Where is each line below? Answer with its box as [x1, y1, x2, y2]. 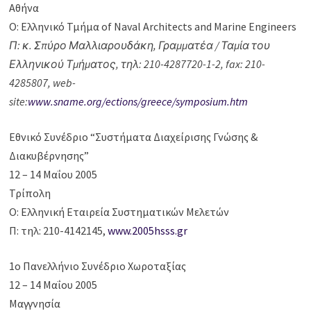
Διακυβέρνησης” [9, 149, 90, 163]
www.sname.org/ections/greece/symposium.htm [28, 94, 249, 109]
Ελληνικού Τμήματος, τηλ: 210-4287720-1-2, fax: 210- [9, 57, 266, 72]
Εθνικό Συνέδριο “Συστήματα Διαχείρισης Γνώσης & [9, 130, 258, 144]
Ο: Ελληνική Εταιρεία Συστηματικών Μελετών [9, 205, 230, 219]
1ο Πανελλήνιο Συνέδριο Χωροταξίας [9, 259, 187, 274]
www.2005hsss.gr [108, 224, 188, 238]
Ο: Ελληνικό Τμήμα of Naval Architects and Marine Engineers [9, 19, 297, 34]
